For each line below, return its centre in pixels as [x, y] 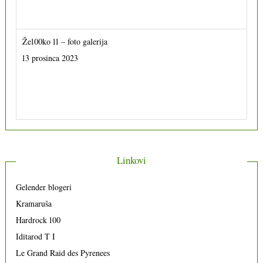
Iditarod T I [36, 236]
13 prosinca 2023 [50, 58]
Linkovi [131, 160]
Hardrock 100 [38, 220]
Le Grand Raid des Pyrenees [63, 252]
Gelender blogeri [44, 187]
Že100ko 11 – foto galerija [65, 41]
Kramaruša [34, 203]
